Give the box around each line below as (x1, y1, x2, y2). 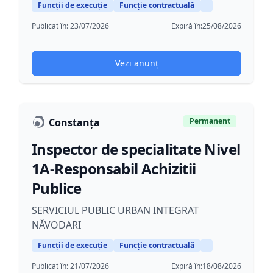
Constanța (49, 116, 100, 129)
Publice (32, 178, 82, 198)
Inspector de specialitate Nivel (32, 139, 241, 159)
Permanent (190, 116, 230, 126)
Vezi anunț (115, 57, 158, 69)
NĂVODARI (32, 218, 81, 232)
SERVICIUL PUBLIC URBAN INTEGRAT (32, 204, 199, 217)
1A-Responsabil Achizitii (32, 158, 196, 179)
